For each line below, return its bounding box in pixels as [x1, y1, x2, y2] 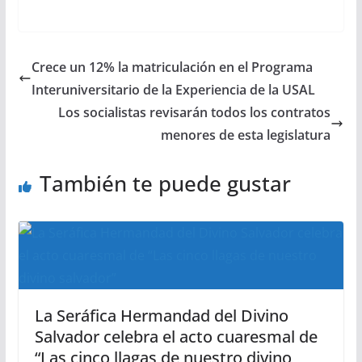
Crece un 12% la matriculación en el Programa [31, 57, 313, 76]
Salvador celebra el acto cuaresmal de [34, 325, 318, 347]
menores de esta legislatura [161, 125, 331, 144]
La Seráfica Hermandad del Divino [34, 304, 288, 326]
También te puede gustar [39, 168, 291, 198]
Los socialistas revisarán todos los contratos [58, 103, 331, 121]
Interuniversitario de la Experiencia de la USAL [31, 80, 315, 99]
